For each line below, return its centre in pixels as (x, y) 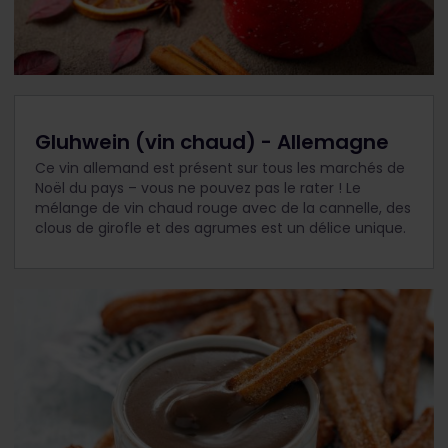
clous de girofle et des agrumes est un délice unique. (220, 228)
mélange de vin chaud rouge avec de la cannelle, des (223, 208)
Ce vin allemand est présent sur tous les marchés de (220, 168)
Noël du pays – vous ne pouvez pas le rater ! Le (198, 188)
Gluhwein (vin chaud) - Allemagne (212, 142)
